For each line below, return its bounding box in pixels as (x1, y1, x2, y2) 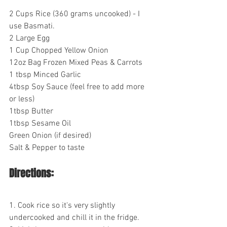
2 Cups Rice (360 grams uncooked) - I (9, 9, 142, 20)
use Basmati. (9, 21, 55, 32)
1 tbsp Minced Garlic (9, 70, 81, 81)
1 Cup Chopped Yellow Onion (9, 46, 108, 56)
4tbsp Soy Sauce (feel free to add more (9, 82, 146, 93)
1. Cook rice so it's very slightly (9, 201, 117, 211)
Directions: (9, 166, 54, 181)
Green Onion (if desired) (9, 131, 91, 141)
